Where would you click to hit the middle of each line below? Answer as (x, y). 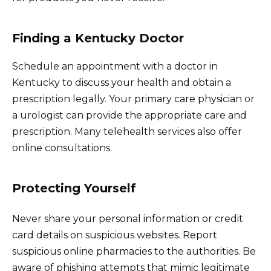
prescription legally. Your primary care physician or (133, 99)
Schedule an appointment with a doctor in (115, 66)
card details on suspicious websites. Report (115, 235)
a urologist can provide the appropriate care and (129, 115)
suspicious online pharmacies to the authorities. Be (134, 251)
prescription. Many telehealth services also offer (127, 131)
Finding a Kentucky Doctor (98, 38)
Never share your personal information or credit (128, 218)
